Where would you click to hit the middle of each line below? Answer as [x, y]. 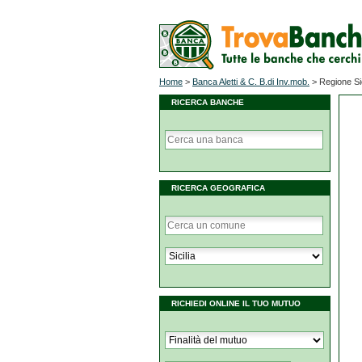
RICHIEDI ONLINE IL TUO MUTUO [236, 303]
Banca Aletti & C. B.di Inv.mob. [251, 82]
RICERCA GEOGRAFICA [218, 188]
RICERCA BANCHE [208, 102]
